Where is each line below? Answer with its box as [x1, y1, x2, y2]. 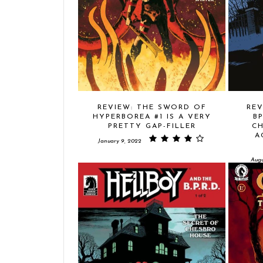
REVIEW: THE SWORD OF [97, 103, 207, 111]
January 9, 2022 [98, 137, 141, 144]
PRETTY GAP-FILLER [107, 122, 196, 130]
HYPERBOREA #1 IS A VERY [92, 113, 211, 120]
